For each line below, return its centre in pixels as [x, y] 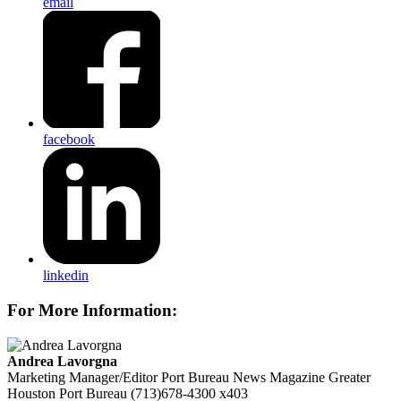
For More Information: [92, 310]
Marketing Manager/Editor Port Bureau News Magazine [166, 377]
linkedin [66, 276]
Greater [350, 377]
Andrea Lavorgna [62, 361]
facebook [69, 139]
